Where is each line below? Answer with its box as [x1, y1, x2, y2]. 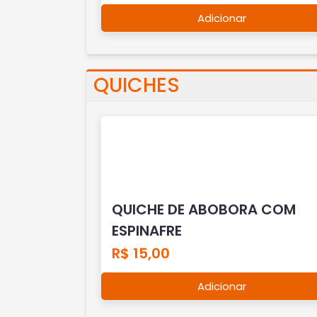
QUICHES [93, 71, 180, 99]
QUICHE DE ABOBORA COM [111, 200, 296, 219]
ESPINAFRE [111, 221, 182, 241]
